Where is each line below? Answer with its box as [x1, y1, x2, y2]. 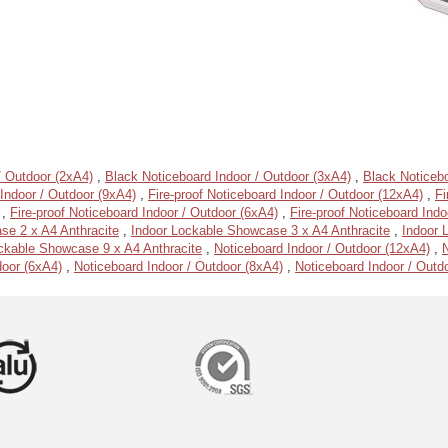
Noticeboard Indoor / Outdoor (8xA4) [74, 259, 283, 274]
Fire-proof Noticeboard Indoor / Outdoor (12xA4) [148, 187, 423, 202]
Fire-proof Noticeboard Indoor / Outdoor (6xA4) [10, 205, 278, 220]
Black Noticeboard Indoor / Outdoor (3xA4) [105, 169, 351, 184]
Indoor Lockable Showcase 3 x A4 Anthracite [131, 223, 390, 238]
